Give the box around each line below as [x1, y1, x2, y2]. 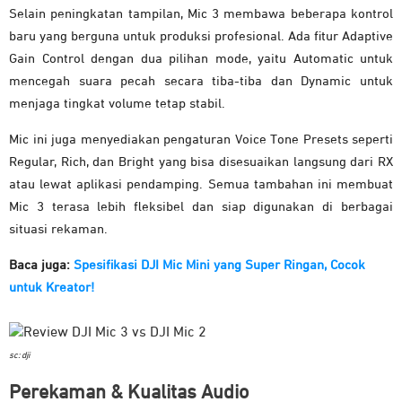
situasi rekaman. [9, 223, 108, 237]
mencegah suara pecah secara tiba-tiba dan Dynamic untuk [9, 74, 393, 89]
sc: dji [9, 351, 30, 361]
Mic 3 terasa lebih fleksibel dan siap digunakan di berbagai [9, 200, 393, 214]
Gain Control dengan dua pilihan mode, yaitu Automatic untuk [9, 52, 393, 66]
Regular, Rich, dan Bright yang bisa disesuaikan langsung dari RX [9, 155, 393, 170]
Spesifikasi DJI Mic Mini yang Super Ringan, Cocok [70, 258, 365, 273]
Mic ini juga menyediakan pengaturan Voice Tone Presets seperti [9, 133, 393, 147]
